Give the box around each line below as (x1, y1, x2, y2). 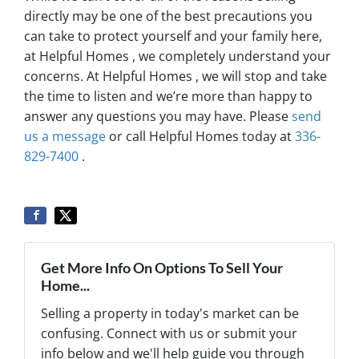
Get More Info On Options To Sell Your (41, 258, 283, 276)
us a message (24, 127, 106, 145)
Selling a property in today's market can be (41, 304, 299, 322)
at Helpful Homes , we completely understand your (24, 46, 331, 65)
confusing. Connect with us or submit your (41, 324, 297, 342)
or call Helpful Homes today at (106, 127, 295, 145)
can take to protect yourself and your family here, (24, 26, 322, 45)
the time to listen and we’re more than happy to (24, 87, 313, 105)
